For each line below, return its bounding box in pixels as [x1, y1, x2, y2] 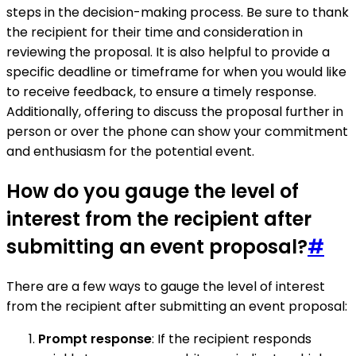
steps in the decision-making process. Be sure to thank [6, 3, 349, 22]
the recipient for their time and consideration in [6, 23, 303, 42]
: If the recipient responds [152, 330, 311, 349]
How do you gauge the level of [6, 178, 299, 205]
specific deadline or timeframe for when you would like [6, 63, 346, 82]
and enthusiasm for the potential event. [6, 142, 254, 161]
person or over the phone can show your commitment [6, 122, 348, 141]
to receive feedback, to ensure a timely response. [6, 83, 316, 102]
